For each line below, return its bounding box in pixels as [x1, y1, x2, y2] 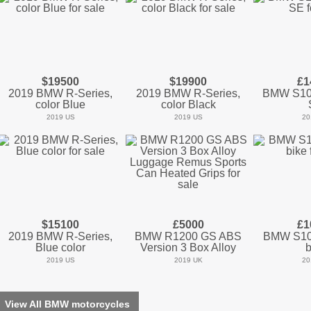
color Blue [35, 99, 85, 111]
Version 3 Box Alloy [140, 242, 236, 254]
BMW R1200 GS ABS [135, 230, 242, 243]
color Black [160, 99, 216, 111]
